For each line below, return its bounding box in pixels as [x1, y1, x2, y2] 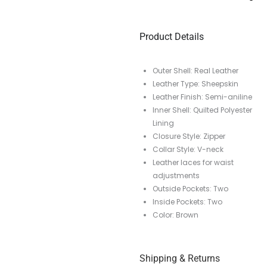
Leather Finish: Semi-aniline [153, 92, 252, 103]
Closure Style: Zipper [153, 131, 225, 142]
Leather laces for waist [153, 157, 234, 168]
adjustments [153, 170, 200, 181]
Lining [153, 118, 174, 129]
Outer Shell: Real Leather [153, 66, 238, 76]
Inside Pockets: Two [153, 197, 222, 207]
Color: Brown [153, 210, 198, 221]
